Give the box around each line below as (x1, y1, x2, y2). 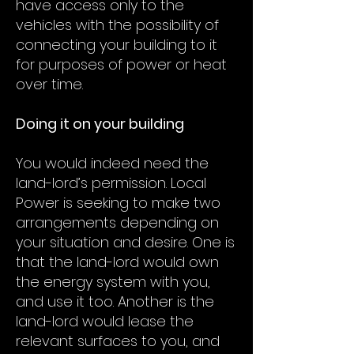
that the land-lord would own (16, 252, 219, 272)
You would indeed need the (16, 153, 209, 173)
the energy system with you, (16, 272, 210, 292)
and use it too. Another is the (16, 292, 214, 311)
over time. (16, 74, 83, 94)
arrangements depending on (16, 213, 219, 232)
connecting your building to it (16, 35, 217, 55)
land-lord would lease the (16, 311, 194, 331)
